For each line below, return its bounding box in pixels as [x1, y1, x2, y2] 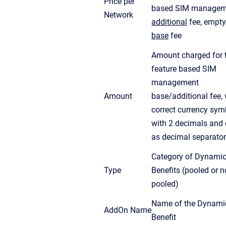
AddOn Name [104, 205, 151, 215]
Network [104, 10, 133, 20]
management [151, 77, 199, 87]
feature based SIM [151, 64, 216, 74]
